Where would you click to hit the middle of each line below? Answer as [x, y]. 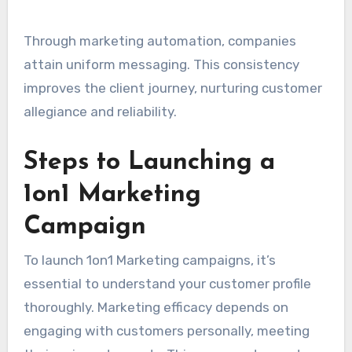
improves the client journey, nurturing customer [172, 88]
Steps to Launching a [149, 162]
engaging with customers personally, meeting [166, 331]
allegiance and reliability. [100, 111]
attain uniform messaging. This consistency [161, 64]
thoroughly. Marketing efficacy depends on [156, 308]
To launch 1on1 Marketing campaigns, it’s [149, 260]
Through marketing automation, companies [159, 40]
